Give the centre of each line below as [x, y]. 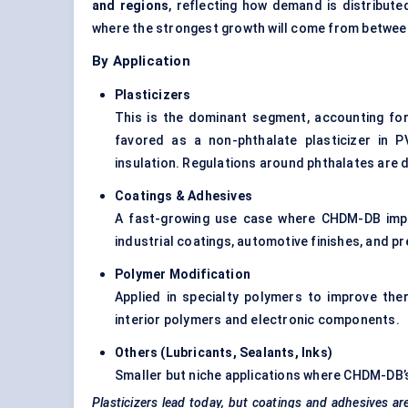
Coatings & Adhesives [184, 196]
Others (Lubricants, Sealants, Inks [221, 353]
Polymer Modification [183, 275]
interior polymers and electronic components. [257, 320]
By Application [141, 61]
